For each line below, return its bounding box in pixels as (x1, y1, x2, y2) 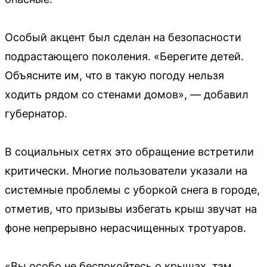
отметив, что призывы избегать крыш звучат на (5, 202, 257, 215)
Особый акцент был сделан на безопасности (5, 30, 241, 44)
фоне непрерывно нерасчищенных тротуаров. (5, 221, 246, 234)
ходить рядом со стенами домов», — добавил (5, 88, 249, 101)
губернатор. (5, 107, 67, 120)
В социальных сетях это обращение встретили (5, 145, 254, 158)
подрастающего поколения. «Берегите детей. (5, 49, 244, 63)
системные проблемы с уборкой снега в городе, (5, 183, 260, 196)
